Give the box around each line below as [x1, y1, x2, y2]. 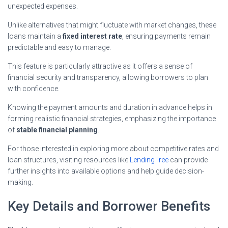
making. [8, 178, 33, 186]
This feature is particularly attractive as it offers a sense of [8, 62, 192, 70]
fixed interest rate [63, 32, 122, 40]
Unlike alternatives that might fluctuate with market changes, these [8, 20, 216, 29]
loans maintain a [8, 32, 63, 40]
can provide [168, 155, 208, 164]
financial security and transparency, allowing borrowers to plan [8, 73, 208, 81]
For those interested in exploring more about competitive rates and [8, 144, 219, 153]
